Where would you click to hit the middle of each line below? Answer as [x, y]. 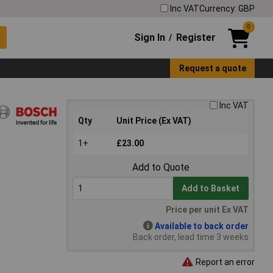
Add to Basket [211, 189]
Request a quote [212, 68]
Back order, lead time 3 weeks [191, 237]
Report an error [224, 262]
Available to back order [202, 226]
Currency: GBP [227, 8]
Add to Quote [161, 168]
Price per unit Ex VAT [207, 210]
